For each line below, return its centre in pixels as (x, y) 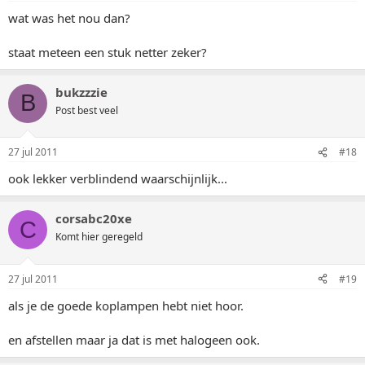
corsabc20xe (94, 218)
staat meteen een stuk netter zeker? (108, 52)
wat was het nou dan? (69, 18)
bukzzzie (81, 92)
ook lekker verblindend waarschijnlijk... (118, 178)
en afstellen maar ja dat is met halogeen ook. (134, 339)
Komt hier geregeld (99, 237)
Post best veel (87, 110)
